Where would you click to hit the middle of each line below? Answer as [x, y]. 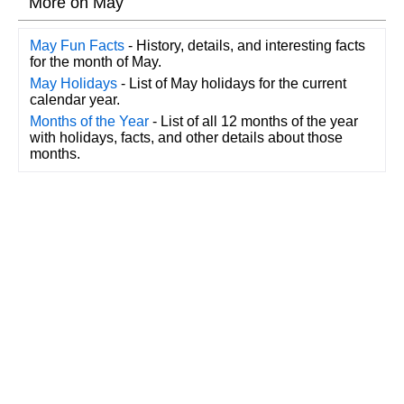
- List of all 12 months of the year [253, 122]
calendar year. [74, 100]
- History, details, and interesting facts [244, 46]
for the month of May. [95, 62]
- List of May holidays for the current [231, 84]
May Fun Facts [77, 46]
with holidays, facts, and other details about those [186, 138]
